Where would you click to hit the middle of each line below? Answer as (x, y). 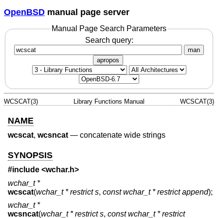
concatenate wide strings (123, 135)
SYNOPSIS (30, 155)
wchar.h (60, 170)
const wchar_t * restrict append (155, 192)
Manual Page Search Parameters (109, 29)
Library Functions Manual (109, 101)
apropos (108, 60)
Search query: (109, 40)
